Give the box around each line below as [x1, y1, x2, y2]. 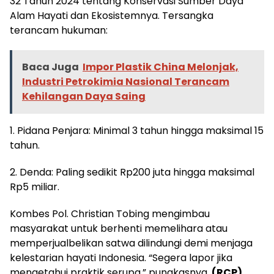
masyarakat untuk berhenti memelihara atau [10, 221, 228, 235]
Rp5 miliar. [10, 179, 59, 194]
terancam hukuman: [10, 23, 108, 37]
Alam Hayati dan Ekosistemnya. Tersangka [10, 8, 213, 23]
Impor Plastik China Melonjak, [83, 59, 239, 74]
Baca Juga [22, 59, 79, 74]
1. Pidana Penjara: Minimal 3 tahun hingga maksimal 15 [10, 123, 264, 138]
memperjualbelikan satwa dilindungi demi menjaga [10, 235, 253, 250]
